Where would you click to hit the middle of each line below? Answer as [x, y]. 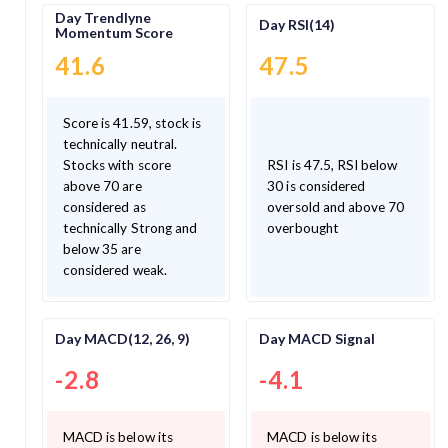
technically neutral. [120, 143]
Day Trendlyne [103, 17]
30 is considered [316, 185]
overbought [303, 227]
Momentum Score [114, 32]
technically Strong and [130, 227]
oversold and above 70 [336, 206]
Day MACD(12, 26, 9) [122, 339]
